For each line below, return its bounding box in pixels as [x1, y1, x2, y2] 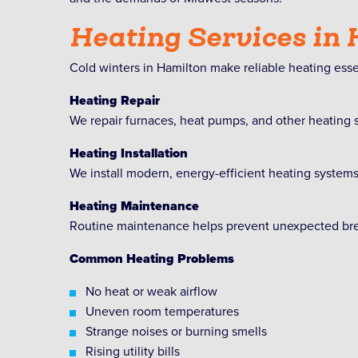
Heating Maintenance [70, 197, 199, 214]
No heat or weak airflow [86, 283, 217, 300]
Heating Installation [70, 145, 188, 161]
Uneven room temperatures [86, 303, 239, 320]
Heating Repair [70, 92, 160, 109]
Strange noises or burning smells [86, 323, 267, 340]
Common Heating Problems [70, 250, 234, 267]
